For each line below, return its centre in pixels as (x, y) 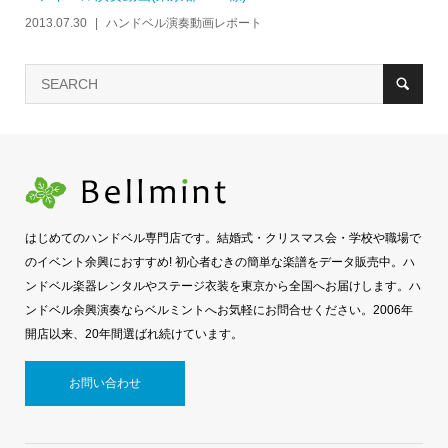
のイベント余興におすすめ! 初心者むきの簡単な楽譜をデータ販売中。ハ (219, 262)
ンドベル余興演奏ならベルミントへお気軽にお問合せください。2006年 (218, 310)
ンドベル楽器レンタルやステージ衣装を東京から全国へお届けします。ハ (222, 286)
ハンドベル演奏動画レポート (183, 23)
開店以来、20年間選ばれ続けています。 (133, 334)
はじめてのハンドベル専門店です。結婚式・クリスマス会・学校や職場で (222, 238)
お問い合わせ (104, 383)
